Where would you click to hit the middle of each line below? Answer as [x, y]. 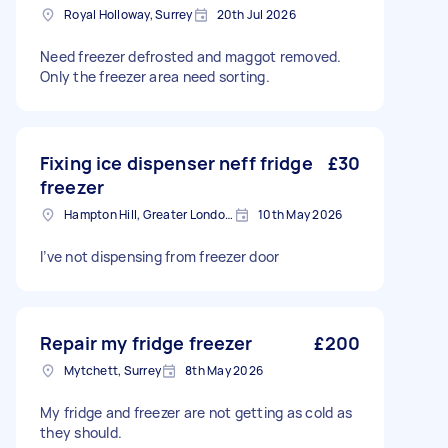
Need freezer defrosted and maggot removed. [191, 56]
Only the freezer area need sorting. [155, 76]
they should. [81, 432]
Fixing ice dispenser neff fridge [176, 163]
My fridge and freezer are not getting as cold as [196, 412]
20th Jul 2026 [256, 14]
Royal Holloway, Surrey [128, 14]
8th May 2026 [224, 370]
